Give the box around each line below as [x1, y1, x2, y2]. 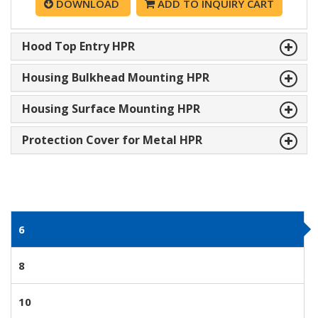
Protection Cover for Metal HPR [22, 131, 202, 148]
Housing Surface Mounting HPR [22, 100, 200, 116]
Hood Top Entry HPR [22, 38, 135, 54]
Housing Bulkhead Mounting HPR [22, 69, 209, 85]
